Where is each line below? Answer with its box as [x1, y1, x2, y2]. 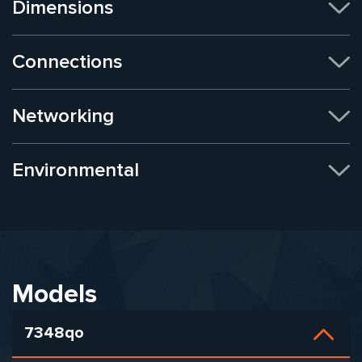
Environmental [12, 158, 139, 182]
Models [12, 278, 97, 310]
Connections [12, 49, 123, 74]
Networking [12, 103, 114, 128]
